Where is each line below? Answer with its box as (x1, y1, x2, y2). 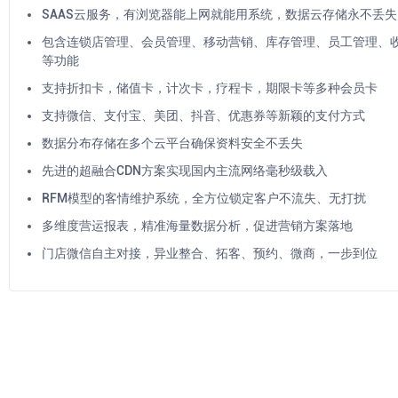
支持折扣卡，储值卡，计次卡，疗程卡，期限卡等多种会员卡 (42, 81, 378, 95)
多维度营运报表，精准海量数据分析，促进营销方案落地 (42, 219, 353, 233)
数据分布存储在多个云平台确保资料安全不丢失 (42, 136, 303, 150)
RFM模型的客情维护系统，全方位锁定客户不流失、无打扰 (42, 191, 366, 205)
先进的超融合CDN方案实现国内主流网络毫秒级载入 (42, 163, 328, 178)
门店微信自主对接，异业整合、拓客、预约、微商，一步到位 (42, 246, 378, 260)
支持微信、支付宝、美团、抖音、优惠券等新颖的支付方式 (42, 108, 365, 123)
